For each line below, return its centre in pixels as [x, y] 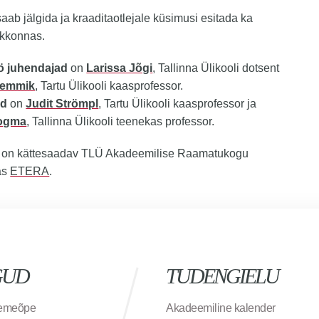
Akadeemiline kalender [221, 308]
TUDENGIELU [223, 276]
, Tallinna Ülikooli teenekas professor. [121, 122]
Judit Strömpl [62, 104]
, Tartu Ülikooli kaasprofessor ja [179, 104]
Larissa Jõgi [120, 68]
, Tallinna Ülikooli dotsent [216, 68]
